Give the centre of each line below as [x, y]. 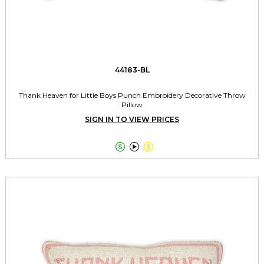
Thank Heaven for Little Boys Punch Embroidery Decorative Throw [132, 95]
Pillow [132, 105]
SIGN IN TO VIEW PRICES [132, 119]
